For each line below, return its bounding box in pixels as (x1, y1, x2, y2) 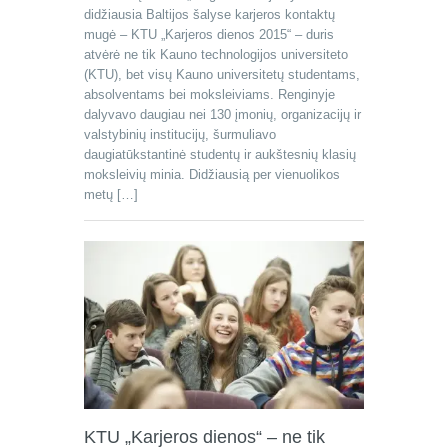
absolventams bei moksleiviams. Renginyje (84, 87, 335, 102)
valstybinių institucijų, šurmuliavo (84, 127, 276, 142)
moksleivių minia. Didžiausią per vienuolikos (84, 167, 340, 182)
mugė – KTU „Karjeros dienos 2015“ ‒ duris (84, 27, 334, 42)
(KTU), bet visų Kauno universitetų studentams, (84, 67, 360, 82)
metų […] (84, 187, 138, 202)
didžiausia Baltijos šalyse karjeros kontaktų (84, 7, 335, 22)
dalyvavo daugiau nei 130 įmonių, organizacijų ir (84, 107, 361, 122)
